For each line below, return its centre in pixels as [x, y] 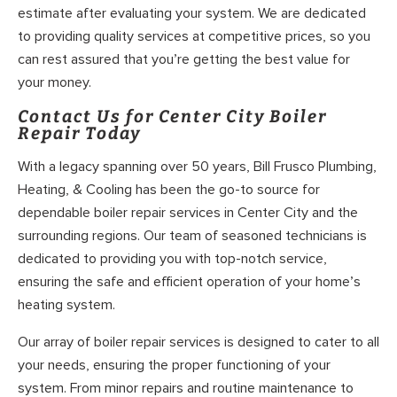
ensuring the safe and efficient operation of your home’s [189, 282]
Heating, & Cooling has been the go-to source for [169, 190]
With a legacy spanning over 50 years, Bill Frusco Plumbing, [197, 167]
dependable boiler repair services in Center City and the [188, 213]
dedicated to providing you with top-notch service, [172, 259]
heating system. [66, 305]
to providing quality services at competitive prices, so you [194, 37]
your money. [54, 83]
